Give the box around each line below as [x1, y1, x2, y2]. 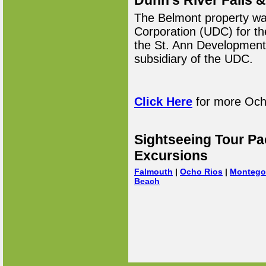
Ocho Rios [180, 167, 223, 176]
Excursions [134, 148, 208, 163]
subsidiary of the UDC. [134, 52, 253, 65]
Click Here [134, 95, 192, 108]
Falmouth [134, 167, 173, 176]
